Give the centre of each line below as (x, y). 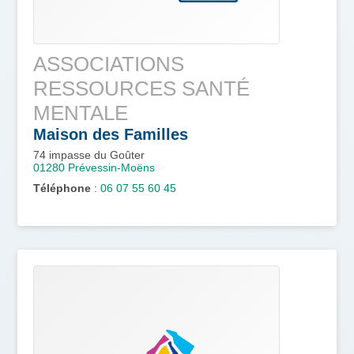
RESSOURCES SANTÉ (142, 88)
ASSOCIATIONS (109, 64)
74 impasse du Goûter (89, 154)
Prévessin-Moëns (112, 167)
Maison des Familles (111, 134)
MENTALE (81, 113)
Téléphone (62, 188)
